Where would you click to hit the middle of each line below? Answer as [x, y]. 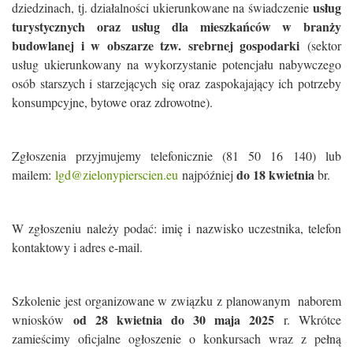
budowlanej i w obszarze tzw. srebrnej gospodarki [156, 45]
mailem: [33, 175]
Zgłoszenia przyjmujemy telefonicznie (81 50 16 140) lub [176, 156]
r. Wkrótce [308, 320]
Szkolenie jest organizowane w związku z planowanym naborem [176, 301]
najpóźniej [207, 175]
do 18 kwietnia [275, 175]
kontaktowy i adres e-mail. [77, 247]
